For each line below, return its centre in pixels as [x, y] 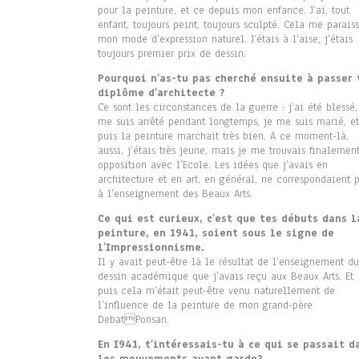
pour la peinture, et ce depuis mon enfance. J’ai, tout [224, 11]
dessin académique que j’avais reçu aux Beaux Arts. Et [226, 277]
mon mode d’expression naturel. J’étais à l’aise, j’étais [225, 40]
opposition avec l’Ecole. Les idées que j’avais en [213, 165]
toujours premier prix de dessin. [172, 54]
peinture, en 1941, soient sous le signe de [216, 234]
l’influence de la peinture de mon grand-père [205, 306]
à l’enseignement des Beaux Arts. [175, 194]
